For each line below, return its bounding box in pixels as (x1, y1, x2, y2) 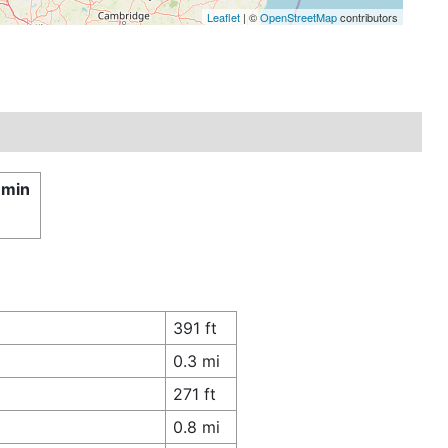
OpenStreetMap (259, 8, 337, 25)
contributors (336, 8, 398, 25)
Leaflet (206, 8, 240, 25)
